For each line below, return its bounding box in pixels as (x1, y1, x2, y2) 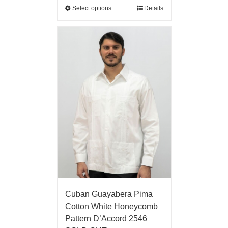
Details (144, 5, 163, 12)
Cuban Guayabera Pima (65, 190, 153, 199)
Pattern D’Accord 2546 (65, 214, 147, 223)
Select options (72, 5, 111, 12)
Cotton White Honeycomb (65, 202, 158, 211)
